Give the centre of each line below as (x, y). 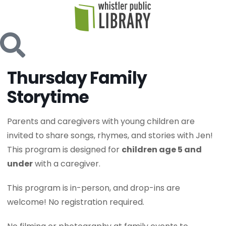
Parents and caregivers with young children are (101, 121)
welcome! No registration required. (76, 202)
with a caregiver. (67, 164)
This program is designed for (65, 150)
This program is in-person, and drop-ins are (94, 188)
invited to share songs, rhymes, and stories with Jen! (110, 135)
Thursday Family (77, 78)
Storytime (48, 97)
